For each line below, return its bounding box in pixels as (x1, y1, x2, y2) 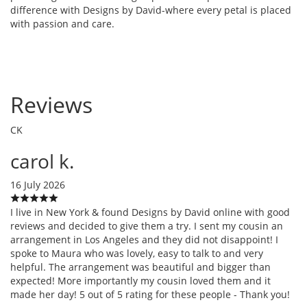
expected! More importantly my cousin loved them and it (10, 273, 271, 287)
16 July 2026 (10, 177, 65, 191)
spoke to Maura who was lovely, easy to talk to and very (10, 246, 263, 260)
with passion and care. (10, 16, 114, 30)
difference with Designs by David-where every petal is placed (10, 3, 291, 16)
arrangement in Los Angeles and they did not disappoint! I (10, 232, 278, 246)
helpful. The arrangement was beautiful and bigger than (10, 260, 271, 273)
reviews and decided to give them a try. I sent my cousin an (10, 219, 283, 232)
